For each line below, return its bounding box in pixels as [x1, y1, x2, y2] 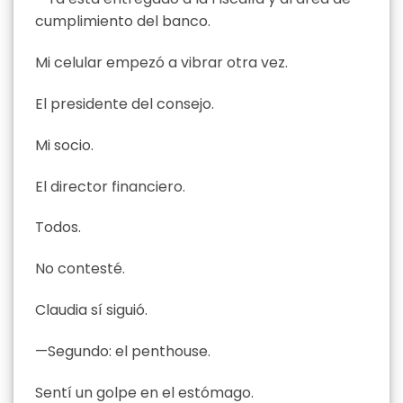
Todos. [35, 217, 81, 238]
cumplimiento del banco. [35, 11, 210, 32]
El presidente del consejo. [35, 94, 214, 114]
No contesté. [35, 258, 125, 280]
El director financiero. [35, 175, 185, 197]
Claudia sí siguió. [35, 299, 148, 320]
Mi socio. [35, 134, 94, 156]
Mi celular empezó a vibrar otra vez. [35, 52, 288, 74]
